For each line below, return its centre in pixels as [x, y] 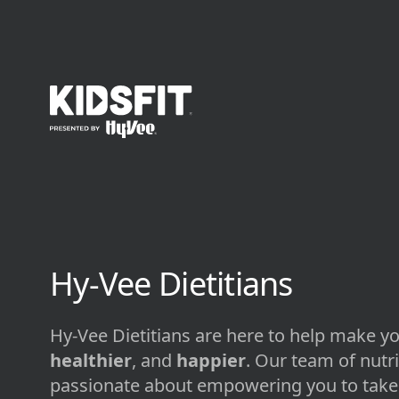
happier [211, 360]
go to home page [107, 95]
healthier [91, 360]
